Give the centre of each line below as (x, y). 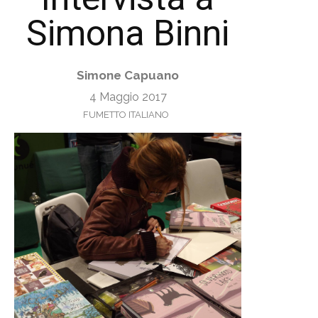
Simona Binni (128, 33)
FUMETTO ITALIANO (126, 114)
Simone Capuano (128, 75)
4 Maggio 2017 (128, 97)
